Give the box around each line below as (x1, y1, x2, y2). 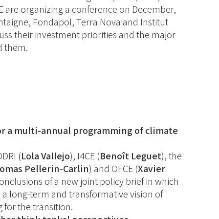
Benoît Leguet (100, 150, 162, 163)
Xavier (138, 162, 166, 175)
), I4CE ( (70, 150, 100, 163)
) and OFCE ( (89, 162, 138, 175)
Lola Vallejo (21, 150, 70, 163)
